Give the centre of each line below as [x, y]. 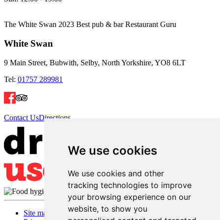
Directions [55, 117]
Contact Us [21, 117]
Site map [37, 213]
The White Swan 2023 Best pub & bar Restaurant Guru [90, 25]
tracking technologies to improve [129, 185]
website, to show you [107, 209]
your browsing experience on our [129, 197]
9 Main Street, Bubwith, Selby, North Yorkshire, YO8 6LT [95, 62]
